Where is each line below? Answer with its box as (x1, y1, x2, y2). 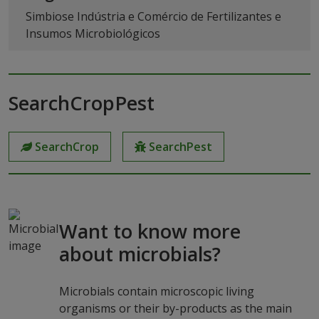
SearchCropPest (9, 89, 155, 116)
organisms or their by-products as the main (58, 300, 292, 316)
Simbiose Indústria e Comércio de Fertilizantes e (26, 8, 281, 24)
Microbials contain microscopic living (58, 283, 254, 299)
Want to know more (58, 217, 241, 244)
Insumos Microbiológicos (26, 25, 160, 41)
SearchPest (149, 138, 212, 155)
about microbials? (58, 240, 221, 267)
